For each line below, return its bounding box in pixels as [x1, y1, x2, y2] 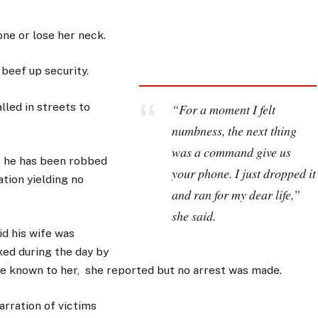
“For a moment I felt [171, 100, 275, 118]
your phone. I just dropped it [171, 164, 316, 182]
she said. [171, 207, 216, 224]
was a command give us [171, 143, 291, 160]
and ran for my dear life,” [171, 185, 300, 203]
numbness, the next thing [171, 121, 297, 139]
